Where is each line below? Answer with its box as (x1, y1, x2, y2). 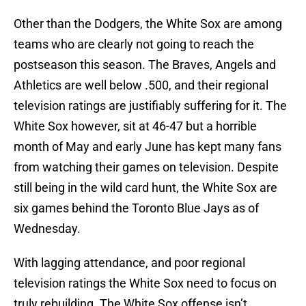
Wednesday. (14, 221, 81, 236)
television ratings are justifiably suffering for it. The (14, 98, 287, 113)
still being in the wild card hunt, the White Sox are (14, 180, 277, 195)
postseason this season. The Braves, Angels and (14, 57, 276, 72)
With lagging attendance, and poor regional (14, 255, 245, 270)
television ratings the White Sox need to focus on (14, 276, 277, 291)
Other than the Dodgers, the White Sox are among (14, 16, 282, 31)
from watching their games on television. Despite (14, 160, 279, 175)
